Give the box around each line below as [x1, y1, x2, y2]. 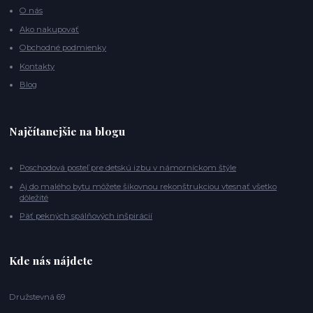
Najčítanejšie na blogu [9, 124, 126, 139]
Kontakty [20, 61, 55, 71]
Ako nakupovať [20, 24, 80, 34]
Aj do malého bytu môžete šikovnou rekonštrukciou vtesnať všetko [20, 181, 277, 191]
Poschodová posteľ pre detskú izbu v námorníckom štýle [20, 163, 237, 173]
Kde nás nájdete [9, 252, 94, 268]
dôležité [20, 192, 49, 203]
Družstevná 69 [9, 291, 66, 302]
